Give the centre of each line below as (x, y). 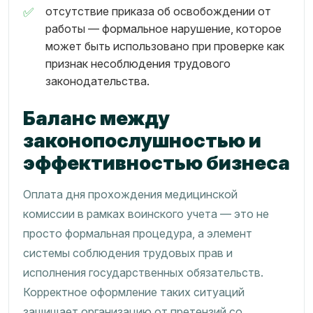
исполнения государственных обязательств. (143, 272)
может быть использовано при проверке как (165, 46)
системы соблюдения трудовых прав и (128, 253)
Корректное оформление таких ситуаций (134, 292)
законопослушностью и (142, 140)
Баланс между (96, 118)
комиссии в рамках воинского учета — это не (146, 214)
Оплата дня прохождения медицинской (130, 194)
